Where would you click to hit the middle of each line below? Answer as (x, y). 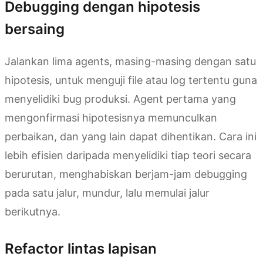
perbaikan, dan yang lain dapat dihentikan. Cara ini (131, 137)
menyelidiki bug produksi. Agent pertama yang (120, 99)
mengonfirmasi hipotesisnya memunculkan (111, 118)
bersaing (35, 29)
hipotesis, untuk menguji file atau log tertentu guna (131, 80)
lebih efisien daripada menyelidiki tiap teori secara (128, 156)
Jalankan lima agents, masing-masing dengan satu (130, 62)
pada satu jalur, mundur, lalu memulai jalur (107, 193)
